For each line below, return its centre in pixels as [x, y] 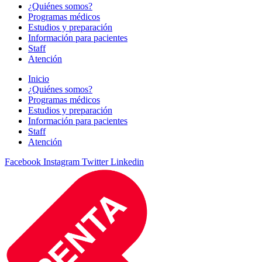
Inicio [39, 79]
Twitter [95, 162]
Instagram [61, 162]
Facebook [23, 162]
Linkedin [127, 162]
